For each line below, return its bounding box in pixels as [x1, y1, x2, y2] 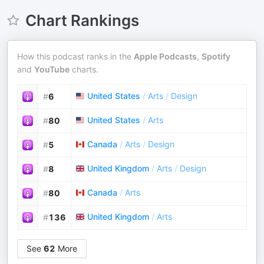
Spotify [202, 51, 230, 61]
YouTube [34, 64, 70, 74]
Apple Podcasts [134, 51, 197, 61]
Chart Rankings [25, 11, 139, 29]
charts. [70, 64, 98, 74]
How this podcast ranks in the [17, 51, 134, 61]
